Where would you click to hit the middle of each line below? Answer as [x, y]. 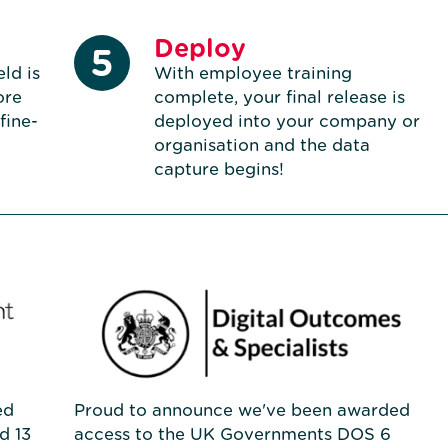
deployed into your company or [286, 121]
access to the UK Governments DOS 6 [232, 434]
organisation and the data [261, 145]
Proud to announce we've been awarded [241, 410]
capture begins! [218, 169]
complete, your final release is [279, 97]
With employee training [252, 73]
